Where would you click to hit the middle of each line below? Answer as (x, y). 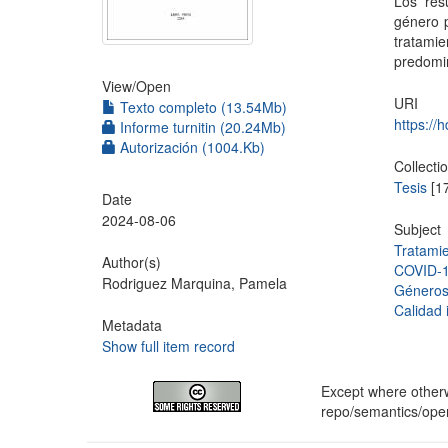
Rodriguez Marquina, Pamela (194, 283)
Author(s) (131, 262)
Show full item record (168, 346)
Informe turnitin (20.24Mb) (201, 127)
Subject (418, 229)
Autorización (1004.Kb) (190, 147)
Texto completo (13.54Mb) (201, 107)
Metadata (132, 325)
